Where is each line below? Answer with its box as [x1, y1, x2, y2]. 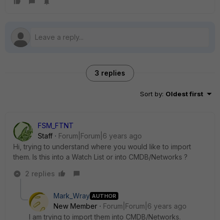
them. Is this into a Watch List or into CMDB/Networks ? [13, 153, 188, 161]
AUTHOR [92, 192, 116, 199]
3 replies [95, 69, 125, 77]
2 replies [25, 169, 55, 178]
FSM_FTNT [38, 121, 74, 130]
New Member [54, 202, 97, 210]
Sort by [140, 90, 162, 98]
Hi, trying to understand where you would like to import [13, 142, 191, 151]
